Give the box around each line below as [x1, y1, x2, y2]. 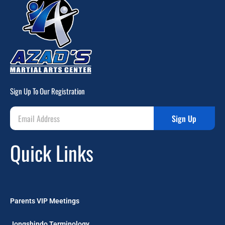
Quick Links [10, 138, 93, 168]
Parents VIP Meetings [10, 197, 79, 205]
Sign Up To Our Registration [10, 85, 85, 96]
